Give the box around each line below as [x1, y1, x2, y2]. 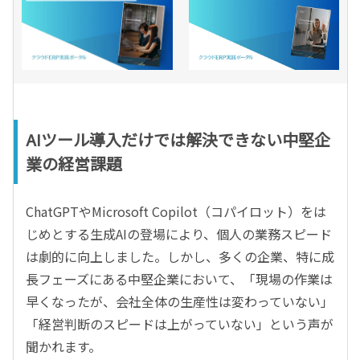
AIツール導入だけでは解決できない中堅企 [26, 127, 330, 151]
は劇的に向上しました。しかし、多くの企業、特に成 [26, 246, 334, 266]
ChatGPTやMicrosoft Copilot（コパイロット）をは [26, 201, 326, 221]
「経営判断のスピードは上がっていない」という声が [26, 313, 333, 333]
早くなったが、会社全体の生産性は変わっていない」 [26, 291, 333, 311]
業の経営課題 [26, 151, 122, 175]
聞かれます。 [26, 336, 101, 356]
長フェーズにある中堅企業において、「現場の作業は [26, 268, 333, 288]
